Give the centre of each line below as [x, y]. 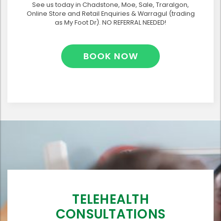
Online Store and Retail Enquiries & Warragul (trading [110, 13]
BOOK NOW [110, 56]
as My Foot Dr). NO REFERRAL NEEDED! [110, 22]
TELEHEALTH [110, 199]
